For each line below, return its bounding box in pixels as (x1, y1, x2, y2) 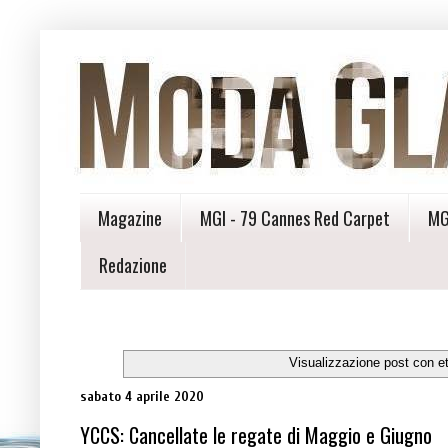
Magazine (98, 204, 162, 231)
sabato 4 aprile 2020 (80, 388, 204, 406)
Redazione (99, 252, 167, 279)
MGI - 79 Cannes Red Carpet (200, 204, 390, 231)
